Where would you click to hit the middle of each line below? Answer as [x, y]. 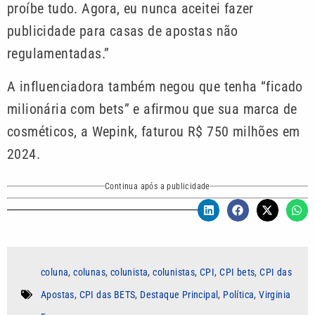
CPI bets [237, 272]
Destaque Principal [179, 294]
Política [239, 294]
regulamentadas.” [58, 54]
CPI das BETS [107, 294]
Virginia [275, 294]
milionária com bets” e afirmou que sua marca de [152, 109]
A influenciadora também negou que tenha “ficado [155, 86]
